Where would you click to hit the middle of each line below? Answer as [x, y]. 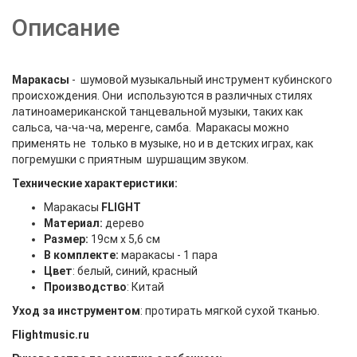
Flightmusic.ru [51, 335]
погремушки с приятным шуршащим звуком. [130, 159]
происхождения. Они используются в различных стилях [162, 96]
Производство [85, 287]
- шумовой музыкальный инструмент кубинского [202, 80]
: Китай [145, 287]
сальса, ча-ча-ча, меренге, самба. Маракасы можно [151, 127]
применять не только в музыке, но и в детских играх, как [163, 143]
